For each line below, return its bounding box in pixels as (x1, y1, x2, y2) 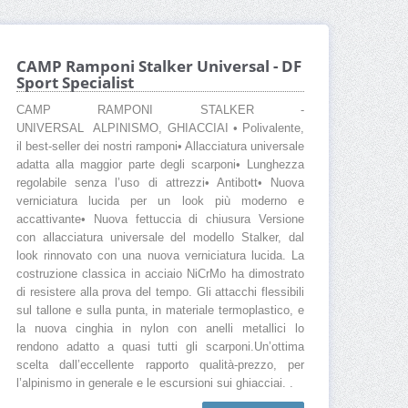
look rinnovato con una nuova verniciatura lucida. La (16, 250, 304, 263)
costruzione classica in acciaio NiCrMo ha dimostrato (16, 268, 304, 281)
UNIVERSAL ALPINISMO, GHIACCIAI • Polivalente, (16, 122, 304, 136)
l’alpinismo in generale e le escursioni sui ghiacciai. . (16, 377, 293, 391)
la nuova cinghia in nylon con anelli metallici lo (16, 322, 304, 336)
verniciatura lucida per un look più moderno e (16, 195, 304, 209)
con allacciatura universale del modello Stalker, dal (16, 231, 304, 245)
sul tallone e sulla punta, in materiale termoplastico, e (16, 304, 304, 318)
